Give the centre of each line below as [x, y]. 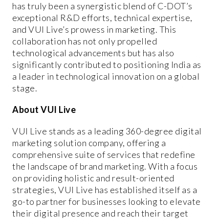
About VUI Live [44, 109]
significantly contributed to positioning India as [107, 64]
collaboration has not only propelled [85, 41]
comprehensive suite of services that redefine [104, 154]
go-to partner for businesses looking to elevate [107, 201]
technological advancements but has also [93, 53]
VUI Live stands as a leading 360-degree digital [107, 131]
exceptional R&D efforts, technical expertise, [102, 17]
